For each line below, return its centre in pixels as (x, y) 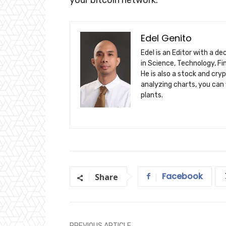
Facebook (182, 177)
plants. (152, 95)
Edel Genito (166, 38)
